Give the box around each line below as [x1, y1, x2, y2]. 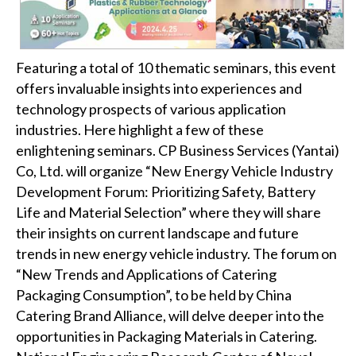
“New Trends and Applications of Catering [16, 265, 277, 283]
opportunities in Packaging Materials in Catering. [16, 327, 317, 345]
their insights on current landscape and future [16, 223, 299, 242]
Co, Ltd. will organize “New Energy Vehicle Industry [16, 161, 333, 180]
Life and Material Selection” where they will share [16, 203, 321, 221]
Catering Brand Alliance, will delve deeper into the [16, 306, 324, 324]
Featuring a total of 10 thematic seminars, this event [16, 58, 336, 76]
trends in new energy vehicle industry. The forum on [16, 244, 337, 262]
